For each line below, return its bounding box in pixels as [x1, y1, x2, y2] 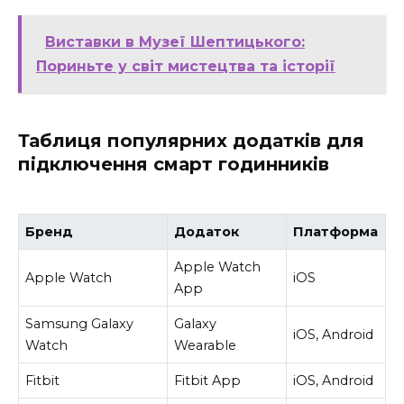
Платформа [293, 223, 379, 240]
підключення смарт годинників [18, 153, 329, 176]
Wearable [174, 336, 237, 353]
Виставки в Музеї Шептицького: [45, 33, 305, 51]
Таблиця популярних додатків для [18, 130, 364, 152]
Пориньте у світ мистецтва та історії [36, 58, 335, 76]
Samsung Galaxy [25, 315, 134, 332]
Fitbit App [174, 372, 242, 389]
